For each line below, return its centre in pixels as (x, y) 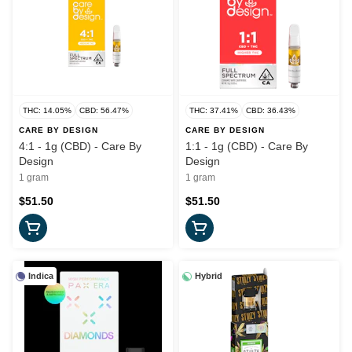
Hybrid (209, 276)
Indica (41, 276)
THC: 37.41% (214, 111)
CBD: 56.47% (104, 111)
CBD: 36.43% (271, 111)
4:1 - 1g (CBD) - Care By (80, 147)
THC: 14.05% (47, 111)
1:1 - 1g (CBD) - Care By (247, 147)
